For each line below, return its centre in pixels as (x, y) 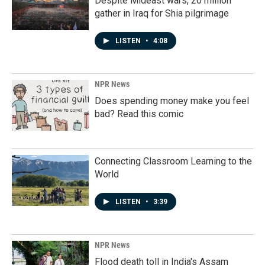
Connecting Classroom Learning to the (173, 161)
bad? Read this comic (139, 114)
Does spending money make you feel (172, 101)
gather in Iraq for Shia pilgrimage (162, 13)
